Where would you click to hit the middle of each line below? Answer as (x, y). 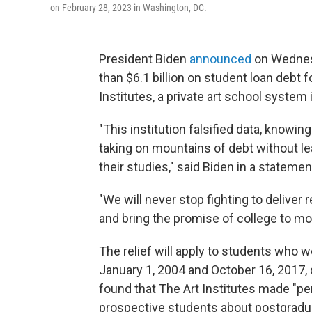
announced (220, 59)
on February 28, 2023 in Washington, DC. (128, 8)
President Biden (144, 59)
